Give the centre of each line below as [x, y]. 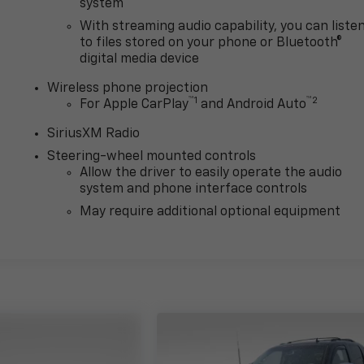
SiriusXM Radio [94, 134]
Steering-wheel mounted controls [152, 157]
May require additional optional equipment [210, 212]
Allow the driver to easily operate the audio [211, 173]
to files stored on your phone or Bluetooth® [211, 43]
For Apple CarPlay [134, 105]
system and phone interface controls [194, 190]
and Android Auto [252, 105]
